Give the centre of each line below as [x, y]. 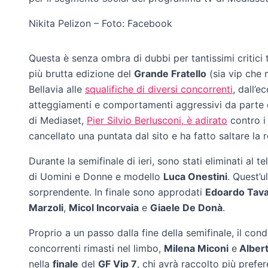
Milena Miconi [196, 248]
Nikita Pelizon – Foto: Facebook [100, 23]
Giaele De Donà [186, 208]
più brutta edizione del [81, 74]
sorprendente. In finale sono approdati [117, 192]
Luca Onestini [195, 176]
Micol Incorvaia [104, 208]
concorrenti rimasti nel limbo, [96, 248]
